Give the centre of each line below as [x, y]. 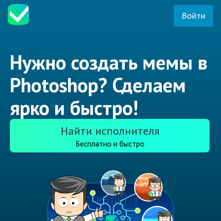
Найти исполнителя [110, 131]
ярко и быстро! [74, 108]
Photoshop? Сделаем [98, 85]
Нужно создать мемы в [109, 62]
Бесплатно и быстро [110, 144]
